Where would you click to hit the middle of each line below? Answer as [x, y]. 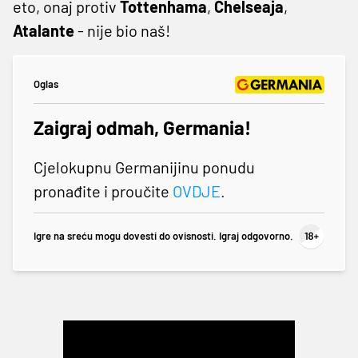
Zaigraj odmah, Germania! [142, 127]
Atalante [44, 30]
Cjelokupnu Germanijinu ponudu [144, 167]
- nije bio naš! [122, 30]
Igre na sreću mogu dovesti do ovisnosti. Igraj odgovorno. [163, 236]
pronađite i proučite [103, 191]
